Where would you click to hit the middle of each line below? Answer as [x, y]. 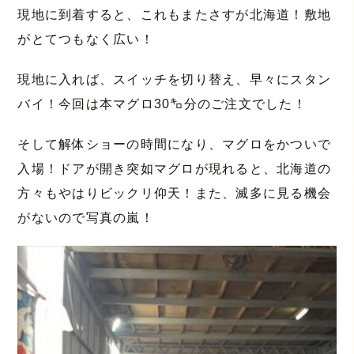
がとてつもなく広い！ [86, 39]
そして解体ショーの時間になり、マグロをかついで [175, 144]
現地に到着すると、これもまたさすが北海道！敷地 [175, 14]
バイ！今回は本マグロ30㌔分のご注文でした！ [162, 104]
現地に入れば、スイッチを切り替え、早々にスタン [175, 79]
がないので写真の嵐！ [86, 217]
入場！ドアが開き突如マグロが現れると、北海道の [175, 168]
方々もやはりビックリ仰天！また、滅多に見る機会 [175, 193]
